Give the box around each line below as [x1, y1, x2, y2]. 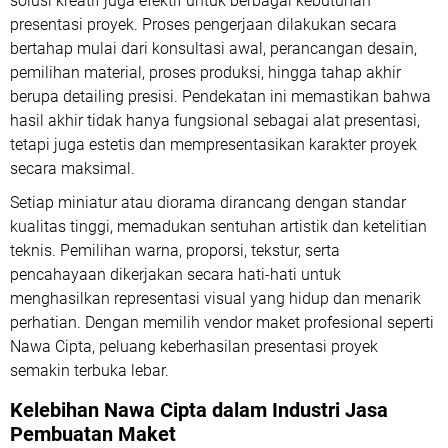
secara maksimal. [10, 159, 135, 179]
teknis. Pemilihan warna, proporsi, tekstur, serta [10, 241, 340, 261]
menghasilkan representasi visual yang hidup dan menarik [10, 289, 421, 309]
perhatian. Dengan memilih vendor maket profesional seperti [10, 313, 434, 333]
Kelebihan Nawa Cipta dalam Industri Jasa [10, 398, 388, 423]
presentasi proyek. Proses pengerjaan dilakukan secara [10, 15, 397, 35]
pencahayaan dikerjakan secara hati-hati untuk [10, 265, 341, 285]
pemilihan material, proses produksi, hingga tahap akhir [10, 63, 401, 83]
